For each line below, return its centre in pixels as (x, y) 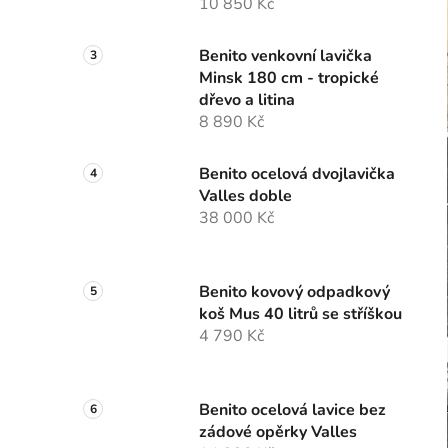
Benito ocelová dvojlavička (297, 174)
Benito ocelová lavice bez (292, 410)
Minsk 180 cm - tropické (289, 78)
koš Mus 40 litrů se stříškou (300, 314)
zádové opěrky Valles (278, 432)
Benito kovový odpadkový (294, 292)
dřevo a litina (247, 100)
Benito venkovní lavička (285, 56)
